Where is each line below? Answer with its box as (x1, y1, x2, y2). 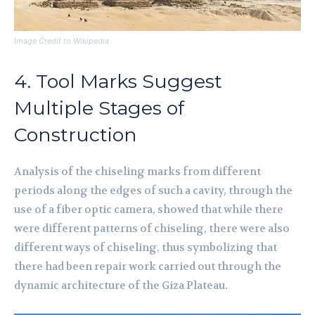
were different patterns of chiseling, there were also (14, 221, 290, 236)
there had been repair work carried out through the (14, 259, 281, 274)
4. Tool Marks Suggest (14, 70, 222, 94)
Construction (14, 123, 137, 147)
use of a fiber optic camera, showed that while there (14, 202, 283, 217)
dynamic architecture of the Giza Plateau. (14, 278, 228, 293)
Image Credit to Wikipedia (14, 36, 109, 46)
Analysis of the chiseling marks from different (14, 165, 261, 179)
